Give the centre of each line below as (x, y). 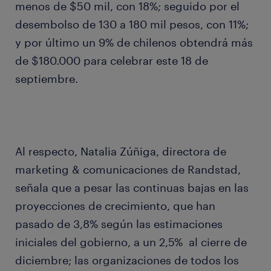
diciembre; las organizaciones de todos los (127, 260)
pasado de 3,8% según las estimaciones (119, 224)
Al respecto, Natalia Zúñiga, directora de (121, 152)
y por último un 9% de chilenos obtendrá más (134, 43)
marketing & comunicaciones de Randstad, (128, 170)
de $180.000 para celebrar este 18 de (112, 61)
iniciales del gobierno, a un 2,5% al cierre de (131, 242)
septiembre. (47, 79)
